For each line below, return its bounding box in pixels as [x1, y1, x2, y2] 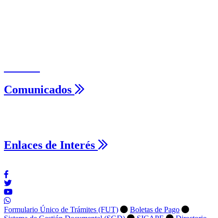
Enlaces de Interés [4, 139, 98, 152]
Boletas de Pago [130, 205, 180, 214]
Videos [4, 60, 40, 73]
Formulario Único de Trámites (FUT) [4, 205, 118, 214]
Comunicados [4, 83, 74, 96]
